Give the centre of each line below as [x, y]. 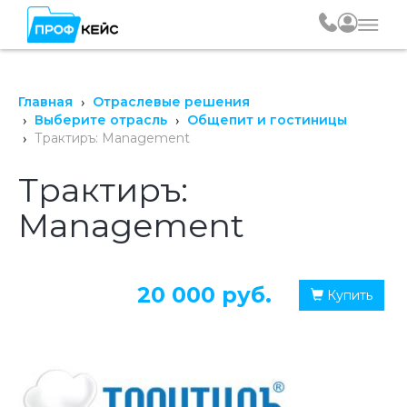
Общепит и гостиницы [267, 120]
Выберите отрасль [101, 120]
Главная [45, 102]
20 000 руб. [204, 295]
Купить [348, 295]
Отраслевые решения [171, 102]
